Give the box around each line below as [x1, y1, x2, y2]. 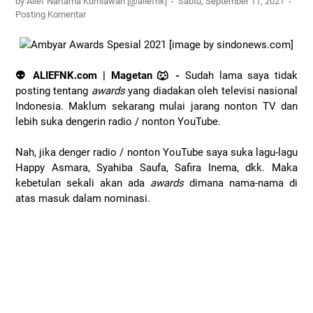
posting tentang [15, 85, 92, 98]
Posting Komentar [15, 9, 86, 20]
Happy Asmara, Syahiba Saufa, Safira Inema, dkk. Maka [15, 161, 298, 175]
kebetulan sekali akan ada [15, 177, 150, 190]
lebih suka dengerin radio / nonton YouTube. [15, 115, 221, 129]
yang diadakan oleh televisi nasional [124, 85, 298, 98]
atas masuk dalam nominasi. [15, 192, 150, 205]
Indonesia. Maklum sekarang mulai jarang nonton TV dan [15, 100, 298, 113]
